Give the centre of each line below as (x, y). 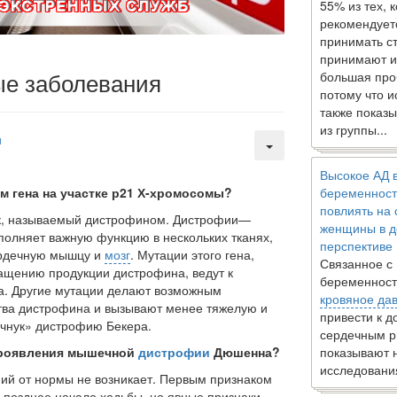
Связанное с (356, 263)
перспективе (356, 245)
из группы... (354, 129)
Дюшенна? (245, 351)
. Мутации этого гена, (192, 254)
